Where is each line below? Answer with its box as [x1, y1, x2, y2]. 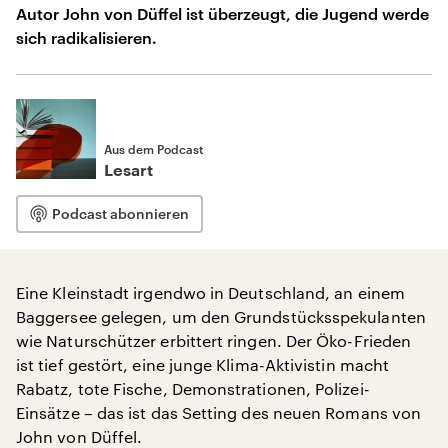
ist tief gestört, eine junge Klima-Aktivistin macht [16, 355, 390, 374]
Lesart [104, 163, 153, 179]
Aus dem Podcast [104, 142, 203, 156]
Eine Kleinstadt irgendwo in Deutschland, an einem [16, 283, 405, 302]
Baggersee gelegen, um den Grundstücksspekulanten [16, 307, 426, 326]
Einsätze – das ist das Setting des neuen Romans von [16, 403, 422, 422]
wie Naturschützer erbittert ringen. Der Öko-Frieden [16, 331, 412, 350]
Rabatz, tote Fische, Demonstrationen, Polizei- [16, 379, 370, 398]
